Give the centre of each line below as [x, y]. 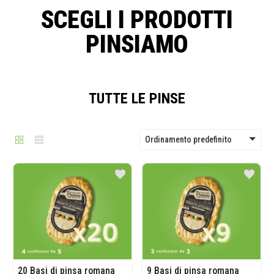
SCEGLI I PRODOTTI [137, 20]
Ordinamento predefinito [188, 139]
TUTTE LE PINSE [137, 98]
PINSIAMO [137, 44]
